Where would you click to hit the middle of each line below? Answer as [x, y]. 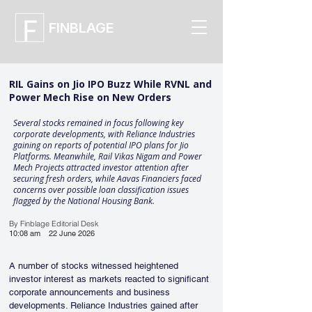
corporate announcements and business [91, 292]
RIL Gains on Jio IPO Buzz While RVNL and [110, 84]
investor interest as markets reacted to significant [110, 279]
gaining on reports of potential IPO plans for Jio [101, 145]
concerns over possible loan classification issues [101, 190]
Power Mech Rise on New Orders [90, 97]
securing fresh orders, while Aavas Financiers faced [107, 179]
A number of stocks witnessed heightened [95, 266]
